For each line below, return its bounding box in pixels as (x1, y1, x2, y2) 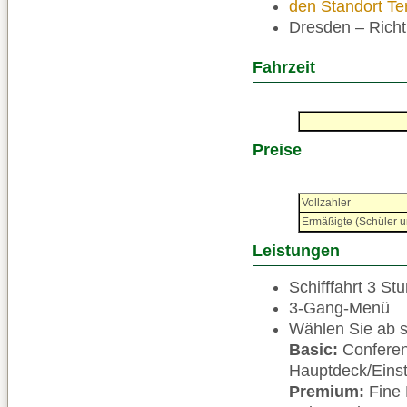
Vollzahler (302, 196, 351, 210)
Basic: (289, 340, 338, 359)
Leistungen (253, 242, 340, 261)
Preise (253, 140, 302, 159)
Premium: (289, 382, 364, 401)
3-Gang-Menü (289, 298, 390, 317)
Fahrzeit (253, 58, 315, 77)
